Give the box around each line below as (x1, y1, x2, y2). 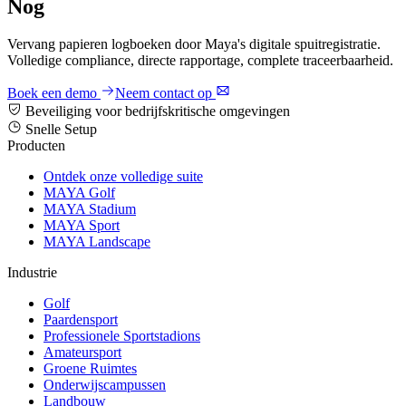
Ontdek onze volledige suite (43, 169, 203, 185)
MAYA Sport (43, 217, 120, 234)
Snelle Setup (22, 121, 97, 138)
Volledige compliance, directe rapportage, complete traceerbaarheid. (7, 53, 393, 69)
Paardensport (43, 312, 118, 328)
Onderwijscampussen (43, 377, 166, 393)
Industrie (7, 265, 57, 281)
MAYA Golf (43, 185, 115, 201)
